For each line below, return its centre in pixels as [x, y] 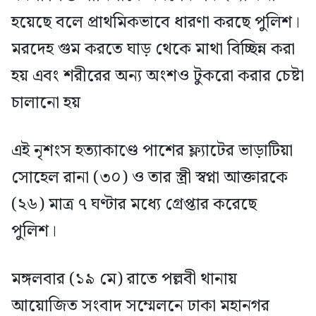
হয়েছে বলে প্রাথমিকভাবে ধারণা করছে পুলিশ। [156, 22]
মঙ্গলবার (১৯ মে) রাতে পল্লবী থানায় [124, 279]
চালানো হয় [46, 103]
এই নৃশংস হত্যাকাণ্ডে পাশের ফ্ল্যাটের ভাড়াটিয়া [152, 151]
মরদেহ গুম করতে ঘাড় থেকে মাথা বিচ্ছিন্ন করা [153, 49]
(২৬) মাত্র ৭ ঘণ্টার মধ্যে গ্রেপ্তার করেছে [134, 204]
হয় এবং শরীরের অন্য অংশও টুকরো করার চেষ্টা [158, 76]
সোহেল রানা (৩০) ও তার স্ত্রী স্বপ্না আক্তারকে [150, 177]
